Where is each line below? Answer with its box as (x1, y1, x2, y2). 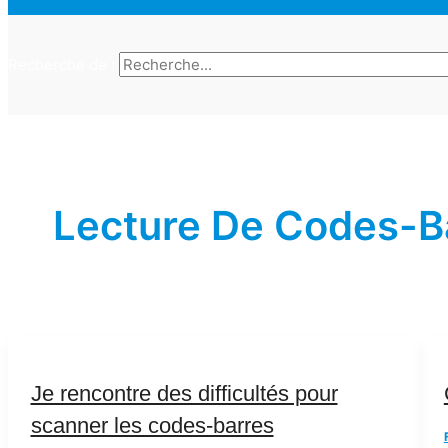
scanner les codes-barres (30, 413, 274, 439)
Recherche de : (8, 55, 115, 74)
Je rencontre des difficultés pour (30, 381, 338, 407)
